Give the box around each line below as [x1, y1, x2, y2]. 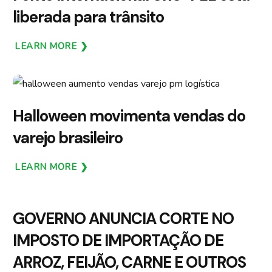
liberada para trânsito [13, 6, 164, 27]
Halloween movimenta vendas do [13, 106, 245, 127]
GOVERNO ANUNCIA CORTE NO [13, 208, 234, 229]
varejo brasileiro [13, 127, 123, 149]
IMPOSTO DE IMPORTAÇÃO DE [13, 230, 223, 251]
